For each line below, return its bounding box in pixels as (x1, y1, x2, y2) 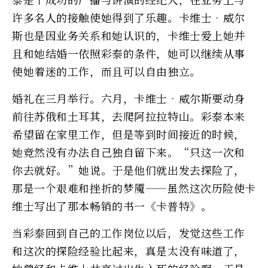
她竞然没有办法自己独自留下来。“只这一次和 (12, 144, 245, 160)
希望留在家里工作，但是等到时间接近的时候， (12, 126, 245, 142)
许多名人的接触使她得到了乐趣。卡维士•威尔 (12, 9, 245, 25)
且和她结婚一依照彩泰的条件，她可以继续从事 (12, 45, 245, 61)
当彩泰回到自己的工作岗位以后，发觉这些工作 (12, 224, 245, 240)
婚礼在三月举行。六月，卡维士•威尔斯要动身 (12, 90, 245, 106)
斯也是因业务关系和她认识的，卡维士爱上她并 (12, 27, 245, 43)
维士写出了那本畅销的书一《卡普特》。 (12, 197, 212, 214)
